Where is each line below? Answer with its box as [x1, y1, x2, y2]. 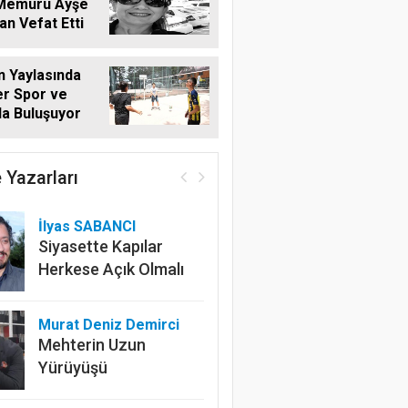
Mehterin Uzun [37, 335, 146, 355]
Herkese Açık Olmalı [37, 259, 184, 279]
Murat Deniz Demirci [37, 316, 179, 334]
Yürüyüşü [37, 358, 107, 378]
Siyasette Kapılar [37, 236, 163, 256]
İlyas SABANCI [37, 217, 136, 235]
